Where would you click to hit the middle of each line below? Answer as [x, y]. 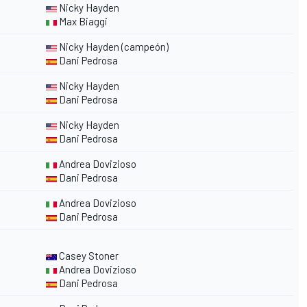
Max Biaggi [82, 22]
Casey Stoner [88, 256]
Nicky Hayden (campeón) [113, 47]
